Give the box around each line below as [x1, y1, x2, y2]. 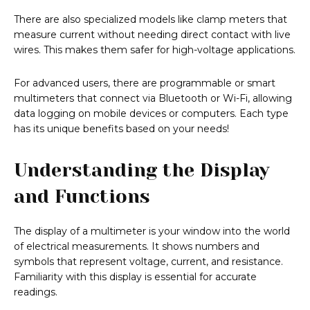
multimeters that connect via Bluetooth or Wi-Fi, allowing [14, 92, 292, 105]
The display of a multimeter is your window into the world [14, 225, 290, 238]
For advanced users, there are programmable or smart [14, 77, 275, 90]
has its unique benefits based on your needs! [14, 122, 229, 136]
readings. [14, 286, 57, 299]
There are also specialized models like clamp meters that [14, 13, 287, 26]
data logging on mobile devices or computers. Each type [14, 107, 289, 120]
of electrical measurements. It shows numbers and [14, 240, 259, 253]
